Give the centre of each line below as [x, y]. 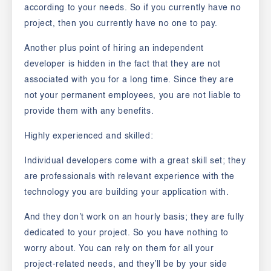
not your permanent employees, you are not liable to [133, 96]
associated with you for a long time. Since [112, 80]
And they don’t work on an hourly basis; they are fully [134, 217]
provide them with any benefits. [89, 112]
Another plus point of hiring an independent [114, 49]
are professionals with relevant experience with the [130, 177]
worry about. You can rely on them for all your [119, 249]
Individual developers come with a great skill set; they [135, 161]
